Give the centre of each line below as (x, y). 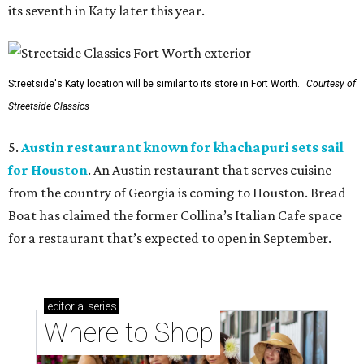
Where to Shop (129, 333)
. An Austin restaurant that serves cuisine (210, 170)
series (101, 307)
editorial (66, 307)
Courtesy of (330, 84)
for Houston (48, 170)
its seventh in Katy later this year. (106, 11)
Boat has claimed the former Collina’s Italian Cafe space (175, 216)
